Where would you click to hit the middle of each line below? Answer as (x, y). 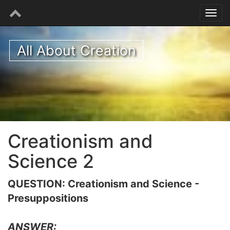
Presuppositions (48, 198)
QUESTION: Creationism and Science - (103, 184)
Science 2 (51, 161)
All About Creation (76, 51)
